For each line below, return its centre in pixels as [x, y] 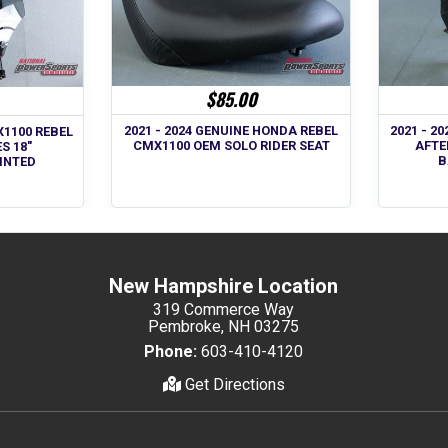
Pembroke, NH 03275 [224, 327]
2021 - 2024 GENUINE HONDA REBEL [231, 131]
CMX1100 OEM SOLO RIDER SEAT [231, 146]
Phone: [171, 352]
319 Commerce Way [224, 310]
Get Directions [232, 385]
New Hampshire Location [224, 286]
